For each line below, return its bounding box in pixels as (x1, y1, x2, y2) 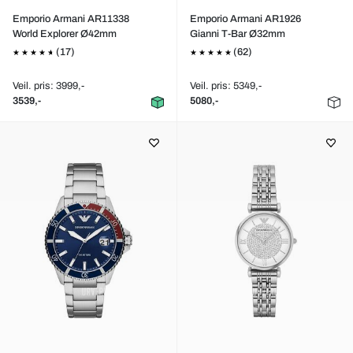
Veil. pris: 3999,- (13, 80, 84, 91)
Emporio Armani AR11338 (13, 13, 129, 24)
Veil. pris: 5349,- (189, 80, 262, 91)
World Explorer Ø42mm (13, 28, 117, 39)
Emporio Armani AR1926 (189, 13, 301, 24)
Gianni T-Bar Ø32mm (189, 28, 285, 39)
